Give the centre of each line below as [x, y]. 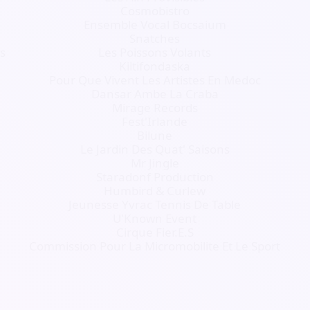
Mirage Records [155, 108]
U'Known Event [155, 218]
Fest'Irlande [155, 121]
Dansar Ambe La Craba [155, 94]
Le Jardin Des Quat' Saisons [155, 149]
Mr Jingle [155, 163]
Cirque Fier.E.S [155, 232]
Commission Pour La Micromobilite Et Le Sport [155, 246]
